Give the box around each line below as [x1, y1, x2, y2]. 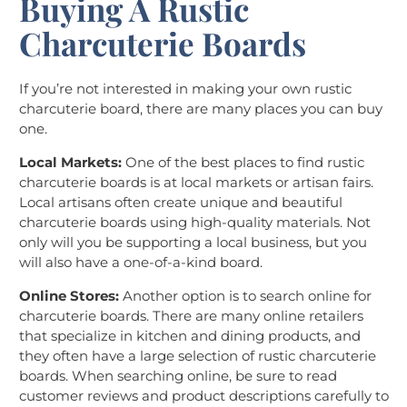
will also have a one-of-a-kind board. [19, 253, 263, 272]
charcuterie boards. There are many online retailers [19, 307, 363, 325]
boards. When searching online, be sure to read [19, 367, 337, 385]
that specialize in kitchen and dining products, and [19, 327, 361, 345]
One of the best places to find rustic [122, 154, 364, 172]
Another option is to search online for [119, 287, 372, 305]
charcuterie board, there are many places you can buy [19, 100, 382, 118]
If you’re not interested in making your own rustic [19, 80, 352, 98]
